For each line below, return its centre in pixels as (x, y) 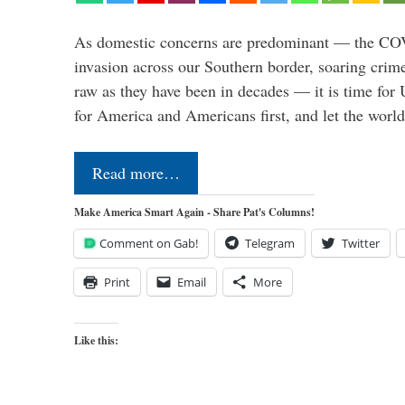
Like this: (96, 340)
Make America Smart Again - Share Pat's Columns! (194, 212)
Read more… (136, 172)
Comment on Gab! (149, 243)
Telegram (270, 243)
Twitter (361, 243)
